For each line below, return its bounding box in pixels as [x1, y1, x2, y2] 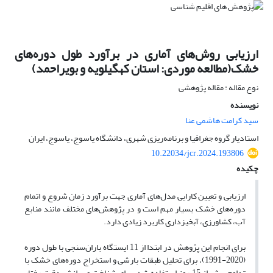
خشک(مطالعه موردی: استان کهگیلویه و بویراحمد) [32, 57, 258, 81]
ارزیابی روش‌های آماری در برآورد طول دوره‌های [15, 42, 258, 66]
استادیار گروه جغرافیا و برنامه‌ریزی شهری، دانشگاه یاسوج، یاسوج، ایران [29, 130, 258, 147]
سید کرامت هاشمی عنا [185, 112, 258, 129]
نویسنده [230, 97, 258, 114]
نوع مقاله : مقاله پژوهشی [179, 79, 258, 96]
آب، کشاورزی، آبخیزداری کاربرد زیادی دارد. [104, 213, 246, 230]
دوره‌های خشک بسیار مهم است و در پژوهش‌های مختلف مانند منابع [24, 200, 246, 218]
